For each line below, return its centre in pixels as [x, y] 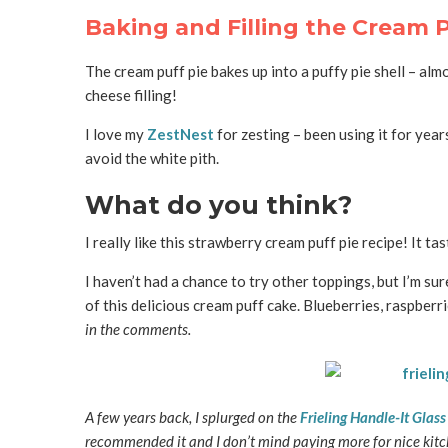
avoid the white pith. [151, 157]
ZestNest [180, 133]
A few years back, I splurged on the [192, 416]
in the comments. [137, 328]
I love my [115, 133]
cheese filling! [130, 94]
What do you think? [218, 204]
